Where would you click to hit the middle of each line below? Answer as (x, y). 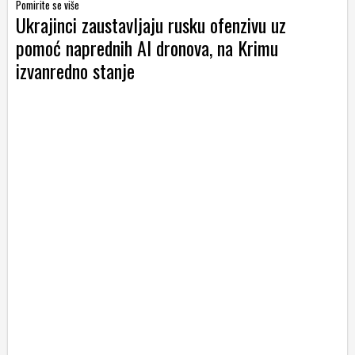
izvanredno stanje (75, 71)
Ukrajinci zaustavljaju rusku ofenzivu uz (151, 25)
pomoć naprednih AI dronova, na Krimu (147, 48)
